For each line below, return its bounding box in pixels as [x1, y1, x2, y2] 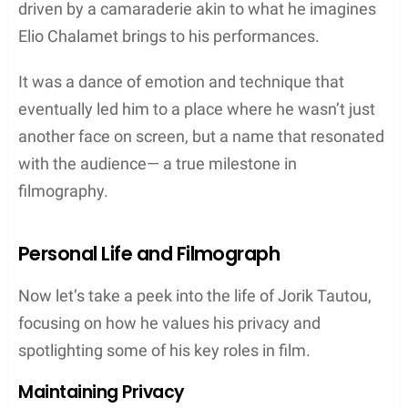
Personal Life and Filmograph [18, 240, 280, 267]
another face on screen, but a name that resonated [18, 126, 384, 146]
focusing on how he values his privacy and [18, 312, 321, 332]
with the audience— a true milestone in [18, 153, 301, 173]
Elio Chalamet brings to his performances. [18, 25, 320, 46]
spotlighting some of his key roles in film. [18, 340, 311, 360]
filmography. [18, 180, 108, 200]
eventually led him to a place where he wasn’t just [18, 98, 375, 118]
